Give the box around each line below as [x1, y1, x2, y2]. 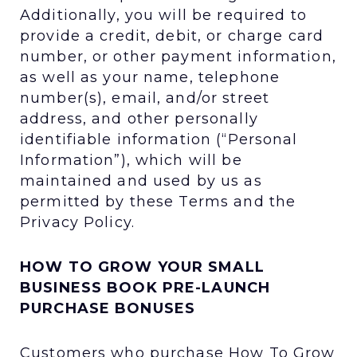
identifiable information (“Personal [20, 130, 298, 148]
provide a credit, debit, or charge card [20, 26, 324, 45]
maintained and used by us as [20, 171, 262, 190]
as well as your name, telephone [20, 68, 280, 86]
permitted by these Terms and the [20, 192, 296, 210]
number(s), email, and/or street [20, 88, 270, 107]
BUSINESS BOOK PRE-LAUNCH [20, 278, 271, 296]
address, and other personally [20, 109, 258, 127]
